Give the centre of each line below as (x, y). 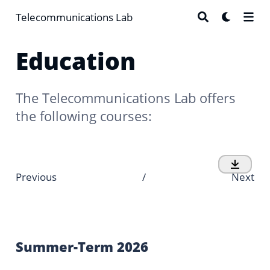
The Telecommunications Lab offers (126, 98)
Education (76, 60)
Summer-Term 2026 (82, 247)
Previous (36, 177)
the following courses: (84, 116)
